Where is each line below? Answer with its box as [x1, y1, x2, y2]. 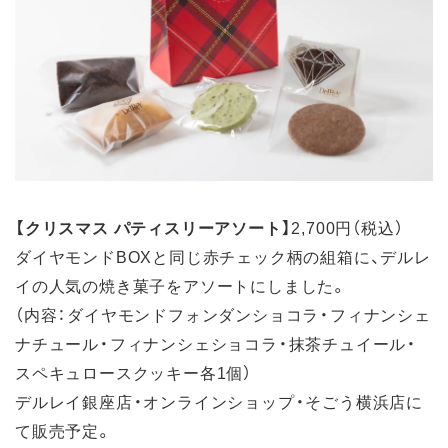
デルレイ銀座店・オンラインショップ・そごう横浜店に [15, 389, 423, 414]
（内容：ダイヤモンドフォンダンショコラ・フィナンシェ [15, 302, 431, 327]
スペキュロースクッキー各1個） [15, 360, 253, 385]
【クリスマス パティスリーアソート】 [15, 215, 292, 240]
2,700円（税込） [291, 215, 404, 240]
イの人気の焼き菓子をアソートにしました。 [15, 273, 348, 298]
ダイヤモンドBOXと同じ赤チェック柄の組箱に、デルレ [15, 244, 431, 269]
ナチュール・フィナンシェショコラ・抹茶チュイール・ [15, 331, 417, 356]
